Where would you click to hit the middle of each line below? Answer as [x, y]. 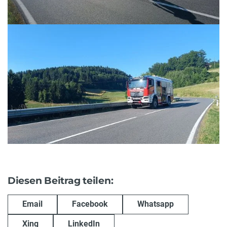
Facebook [90, 204]
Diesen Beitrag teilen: [61, 180]
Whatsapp [156, 204]
